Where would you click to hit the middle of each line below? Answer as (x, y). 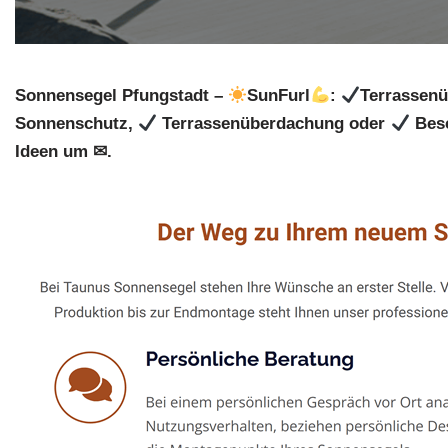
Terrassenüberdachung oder (274, 124)
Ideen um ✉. (63, 152)
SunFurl (279, 96)
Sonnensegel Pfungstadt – (121, 96)
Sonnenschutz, (76, 124)
